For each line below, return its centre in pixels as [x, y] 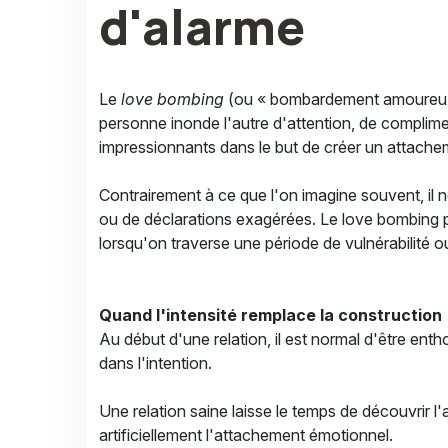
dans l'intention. [155, 363]
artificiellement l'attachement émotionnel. [246, 435]
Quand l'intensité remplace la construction [270, 315]
